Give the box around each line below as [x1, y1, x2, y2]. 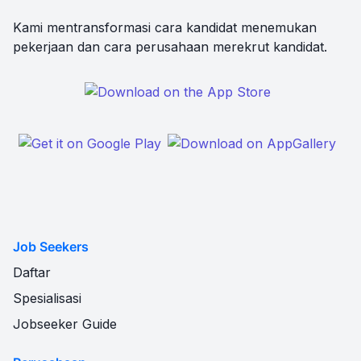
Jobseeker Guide [13, 316, 117, 333]
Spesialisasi [13, 290, 81, 307]
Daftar [13, 264, 51, 281]
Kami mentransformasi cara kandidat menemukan [13, 19, 317, 36]
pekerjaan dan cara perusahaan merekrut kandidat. [13, 39, 327, 56]
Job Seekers [13, 239, 89, 255]
